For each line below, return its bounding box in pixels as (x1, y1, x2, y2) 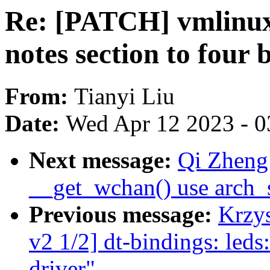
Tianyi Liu (74, 83, 175, 110)
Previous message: (29, 201, 218, 228)
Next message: (29, 147, 178, 174)
